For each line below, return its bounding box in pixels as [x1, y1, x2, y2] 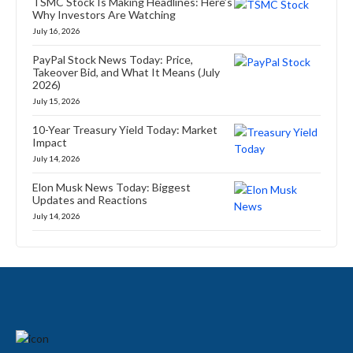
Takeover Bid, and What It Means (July [32, 65, 220, 79]
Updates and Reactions [32, 192, 147, 206]
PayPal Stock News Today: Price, [32, 52, 193, 66]
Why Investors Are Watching [32, 7, 176, 21]
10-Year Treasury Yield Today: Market [32, 122, 217, 136]
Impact [32, 135, 67, 149]
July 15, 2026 [32, 95, 80, 106]
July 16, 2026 [32, 25, 80, 35]
